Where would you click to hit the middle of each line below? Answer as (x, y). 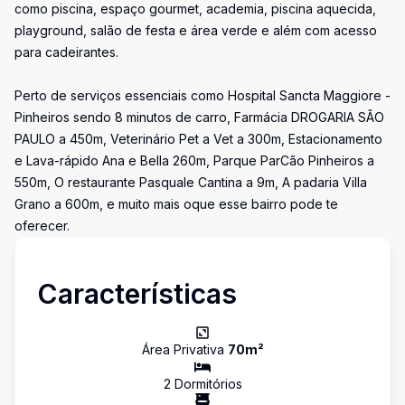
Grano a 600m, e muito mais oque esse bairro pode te (176, 204)
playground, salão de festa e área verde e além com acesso (196, 30)
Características (137, 294)
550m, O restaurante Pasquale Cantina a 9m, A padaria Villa (191, 182)
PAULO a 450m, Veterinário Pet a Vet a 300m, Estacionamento (198, 139)
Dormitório (203, 384)
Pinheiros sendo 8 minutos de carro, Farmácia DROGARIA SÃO (199, 117)
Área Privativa (184, 349)
